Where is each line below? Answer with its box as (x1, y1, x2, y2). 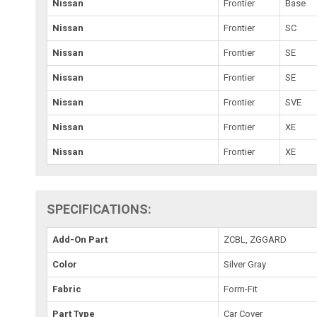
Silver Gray (224, 258, 267, 270)
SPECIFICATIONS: (47, 201, 152, 217)
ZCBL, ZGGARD (224, 234, 287, 245)
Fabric (52, 283, 82, 294)
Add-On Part (52, 234, 108, 245)
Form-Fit (224, 283, 258, 294)
